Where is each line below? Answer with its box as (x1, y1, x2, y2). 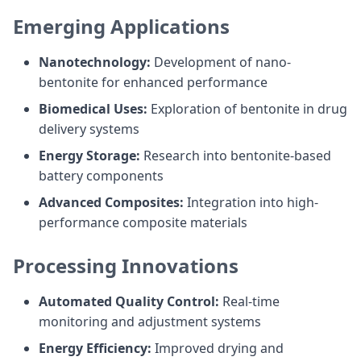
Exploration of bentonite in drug (147, 100, 347, 118)
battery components (39, 167, 164, 185)
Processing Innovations (13, 252, 239, 279)
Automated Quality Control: (39, 293, 219, 310)
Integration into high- (184, 193, 318, 211)
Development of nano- (151, 53, 291, 71)
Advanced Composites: (39, 193, 184, 211)
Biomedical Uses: (39, 100, 147, 118)
